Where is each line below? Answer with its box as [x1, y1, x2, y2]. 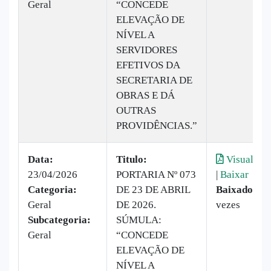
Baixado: [216, 183, 256, 195]
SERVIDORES [116, 44, 177, 56]
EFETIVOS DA [116, 59, 180, 71]
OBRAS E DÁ [116, 89, 175, 101]
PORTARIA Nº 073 [116, 168, 196, 180]
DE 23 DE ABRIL [116, 183, 190, 195]
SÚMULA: [116, 214, 162, 226]
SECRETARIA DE [116, 74, 192, 86]
